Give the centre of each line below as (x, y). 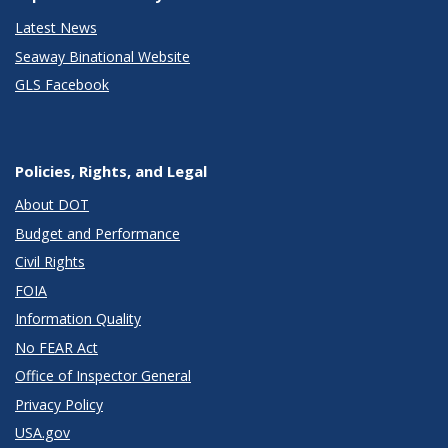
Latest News (56, 28)
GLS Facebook (62, 85)
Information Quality (78, 319)
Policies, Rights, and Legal (111, 171)
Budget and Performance (97, 233)
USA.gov (42, 433)
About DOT (52, 205)
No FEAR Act (56, 347)
